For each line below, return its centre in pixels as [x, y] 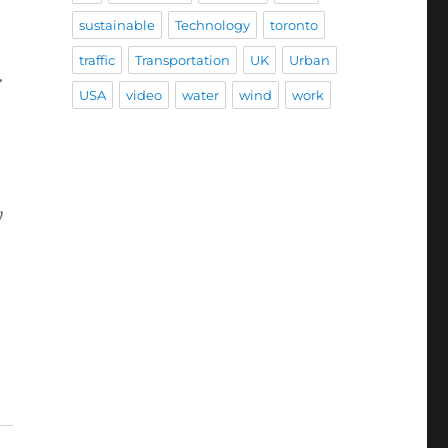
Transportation [182, 60]
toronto [293, 25]
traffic [96, 60]
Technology [212, 25]
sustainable [116, 25]
